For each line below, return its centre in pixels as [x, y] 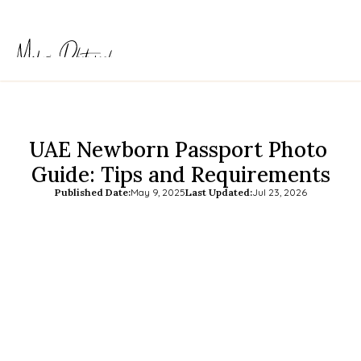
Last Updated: [218, 192]
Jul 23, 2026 [279, 192]
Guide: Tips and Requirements [180, 174]
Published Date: [92, 192]
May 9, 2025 [158, 192]
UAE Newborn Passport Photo [178, 149]
